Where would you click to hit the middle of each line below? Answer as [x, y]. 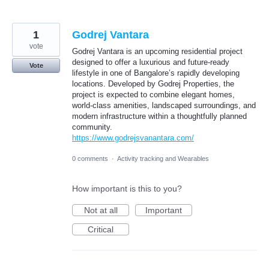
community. [92, 127]
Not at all [101, 210]
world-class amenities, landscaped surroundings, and [164, 105]
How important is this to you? [127, 188]
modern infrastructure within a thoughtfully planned [159, 116]
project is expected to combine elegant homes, [153, 94]
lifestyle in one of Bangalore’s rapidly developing [156, 73]
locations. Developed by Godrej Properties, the [153, 83]
